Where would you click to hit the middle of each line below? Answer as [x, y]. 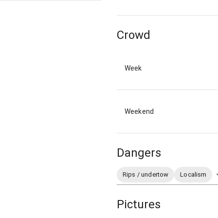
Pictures [139, 204]
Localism [193, 175]
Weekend [139, 112]
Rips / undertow [146, 175]
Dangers [139, 153]
